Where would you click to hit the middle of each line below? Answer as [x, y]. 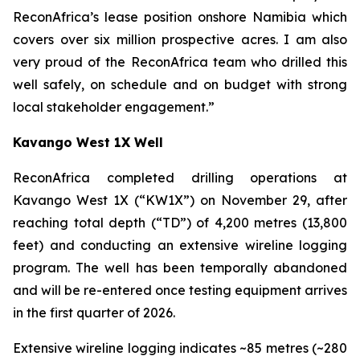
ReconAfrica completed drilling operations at [180, 178]
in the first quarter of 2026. [94, 313]
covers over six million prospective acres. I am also [180, 39]
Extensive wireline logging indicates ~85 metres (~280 [180, 348]
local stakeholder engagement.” [114, 107]
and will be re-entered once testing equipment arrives [180, 290]
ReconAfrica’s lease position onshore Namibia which [180, 17]
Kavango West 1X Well [88, 142]
